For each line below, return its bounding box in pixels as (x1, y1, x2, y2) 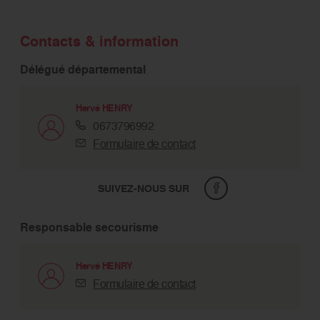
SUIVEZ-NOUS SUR (97, 181, 189, 196)
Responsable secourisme (19, 219, 159, 236)
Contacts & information (19, 31, 179, 51)
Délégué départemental (19, 61, 146, 78)
